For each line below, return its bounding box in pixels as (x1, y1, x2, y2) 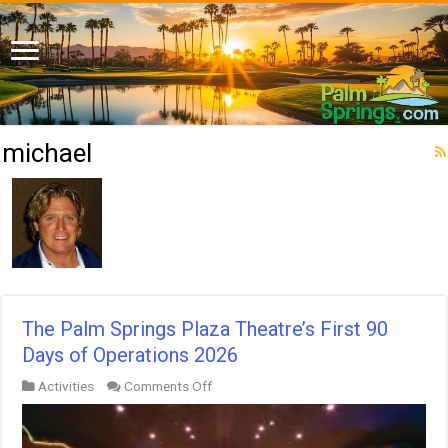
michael (2, 137, 93, 168)
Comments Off (124, 377, 213, 394)
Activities (38, 377, 95, 394)
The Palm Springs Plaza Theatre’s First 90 (22, 316, 389, 341)
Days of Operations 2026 (22, 342, 239, 367)
